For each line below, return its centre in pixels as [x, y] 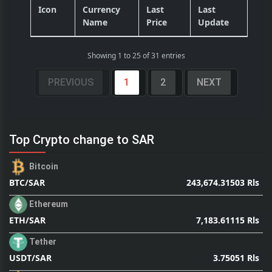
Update [213, 22]
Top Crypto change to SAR [82, 140]
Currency [101, 9]
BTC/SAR [27, 182]
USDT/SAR [30, 258]
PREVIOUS [70, 82]
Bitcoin [44, 166]
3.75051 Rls [236, 257]
